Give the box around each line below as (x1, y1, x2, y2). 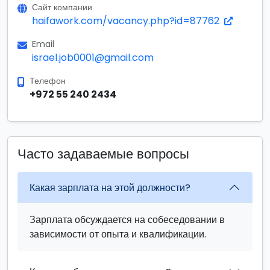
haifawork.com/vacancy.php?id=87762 (32, 14, 222, 28)
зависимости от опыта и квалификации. (30, 227, 206, 241)
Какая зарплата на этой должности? (30, 180, 190, 195)
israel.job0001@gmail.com (32, 51, 154, 64)
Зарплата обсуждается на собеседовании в (30, 213, 225, 227)
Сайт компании (32, 1, 92, 13)
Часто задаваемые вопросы (17, 145, 189, 163)
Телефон (30, 75, 66, 87)
